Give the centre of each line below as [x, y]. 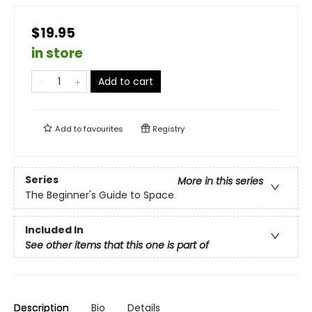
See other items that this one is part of [117, 245]
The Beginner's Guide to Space [100, 195]
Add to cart [126, 81]
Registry [167, 129]
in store [57, 53]
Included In [54, 229]
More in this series [220, 181]
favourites [103, 129]
